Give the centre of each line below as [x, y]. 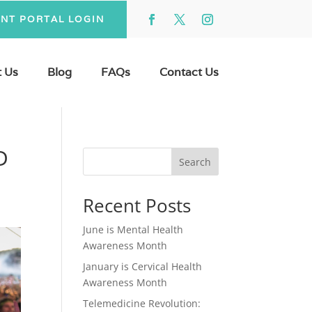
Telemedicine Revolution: [142, 303]
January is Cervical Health [143, 266]
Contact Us [189, 72]
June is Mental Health [133, 229]
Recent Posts [137, 205]
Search [195, 162]
